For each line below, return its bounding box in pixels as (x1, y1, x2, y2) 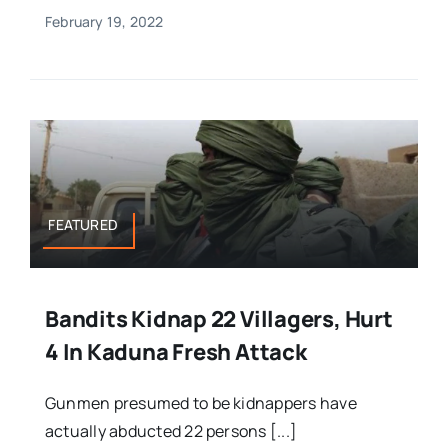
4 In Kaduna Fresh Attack (44, 336, 307, 367)
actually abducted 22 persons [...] (44, 419, 298, 442)
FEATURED (48, 214, 119, 234)
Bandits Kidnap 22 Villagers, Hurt (44, 303, 393, 334)
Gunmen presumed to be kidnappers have (44, 391, 357, 414)
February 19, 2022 (44, 12, 164, 32)
